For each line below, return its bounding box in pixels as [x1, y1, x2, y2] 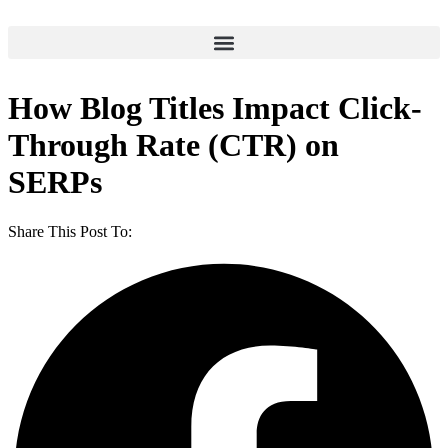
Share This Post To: [8, 222, 132, 240]
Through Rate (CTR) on [8, 127, 339, 164]
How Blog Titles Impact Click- [8, 90, 422, 127]
